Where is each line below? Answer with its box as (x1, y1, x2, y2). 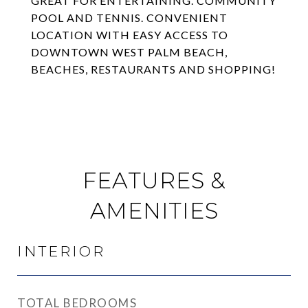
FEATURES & (82, 167, 225, 194)
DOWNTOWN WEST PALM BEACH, (31, 45, 228, 58)
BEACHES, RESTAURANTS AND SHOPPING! (31, 63, 276, 76)
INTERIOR (17, 243, 105, 260)
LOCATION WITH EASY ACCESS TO (31, 28, 228, 41)
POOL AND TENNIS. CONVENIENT (31, 11, 228, 24)
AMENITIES (89, 197, 219, 224)
